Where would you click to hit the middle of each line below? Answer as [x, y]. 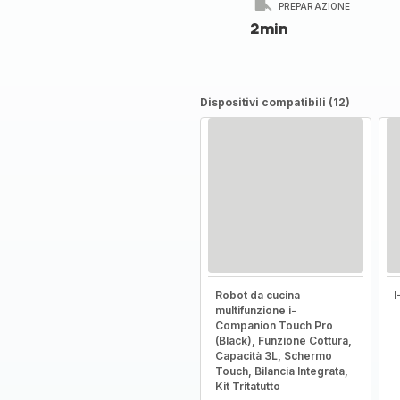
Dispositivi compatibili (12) [275, 102]
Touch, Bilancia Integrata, [281, 371]
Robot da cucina [257, 295]
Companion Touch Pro [274, 325]
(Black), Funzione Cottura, [283, 341]
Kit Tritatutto [247, 386]
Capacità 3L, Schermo [273, 356]
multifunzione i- [255, 310]
